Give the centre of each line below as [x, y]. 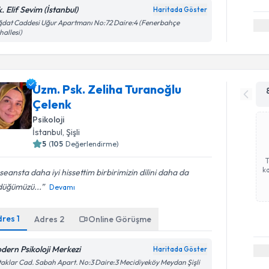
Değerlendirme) [92, 144]
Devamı [62, 187]
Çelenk [52, 104]
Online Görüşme [120, 219]
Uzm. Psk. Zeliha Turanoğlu [107, 89]
